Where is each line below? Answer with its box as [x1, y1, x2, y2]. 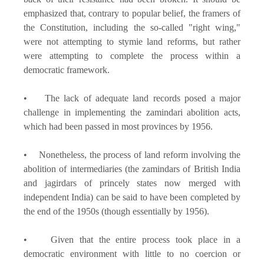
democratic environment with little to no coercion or [24, 248, 240, 259]
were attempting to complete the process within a [24, 50, 240, 61]
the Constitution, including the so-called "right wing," [24, 22, 240, 32]
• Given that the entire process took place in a [24, 234, 240, 245]
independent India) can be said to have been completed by [24, 192, 240, 202]
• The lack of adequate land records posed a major [24, 93, 240, 103]
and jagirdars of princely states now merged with [24, 177, 240, 188]
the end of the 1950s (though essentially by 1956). [24, 206, 212, 216]
